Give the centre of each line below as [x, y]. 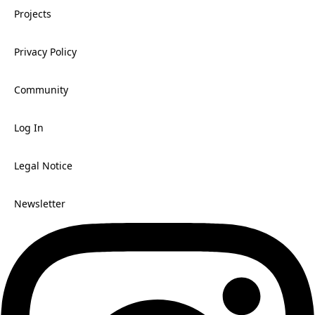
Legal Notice [43, 165]
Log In [29, 127]
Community [41, 89]
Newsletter [40, 203]
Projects [33, 13]
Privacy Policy [45, 51]
